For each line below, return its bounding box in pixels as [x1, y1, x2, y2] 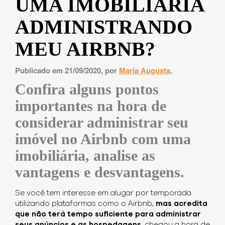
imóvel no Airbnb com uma [15, 131, 191, 148]
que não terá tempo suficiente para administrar [15, 210, 201, 218]
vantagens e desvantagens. [15, 164, 184, 181]
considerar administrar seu [15, 114, 188, 131]
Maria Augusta [119, 65, 170, 76]
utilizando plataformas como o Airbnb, [15, 200, 156, 208]
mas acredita [156, 200, 207, 208]
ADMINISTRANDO [15, 16, 192, 39]
